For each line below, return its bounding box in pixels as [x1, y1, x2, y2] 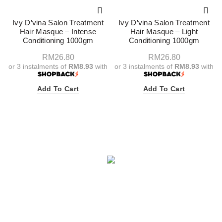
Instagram [98, 203, 129, 212]
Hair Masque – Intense [19, 27, 97, 36]
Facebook [98, 173, 129, 182]
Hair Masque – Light [130, 27, 198, 36]
